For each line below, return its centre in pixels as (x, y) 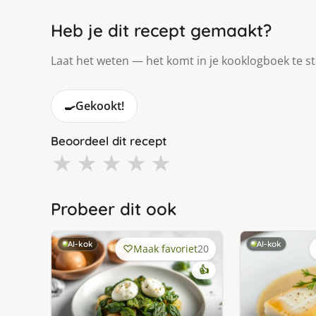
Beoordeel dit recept (109, 140)
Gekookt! (100, 105)
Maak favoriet (165, 248)
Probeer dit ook (114, 208)
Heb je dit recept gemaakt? (161, 30)
